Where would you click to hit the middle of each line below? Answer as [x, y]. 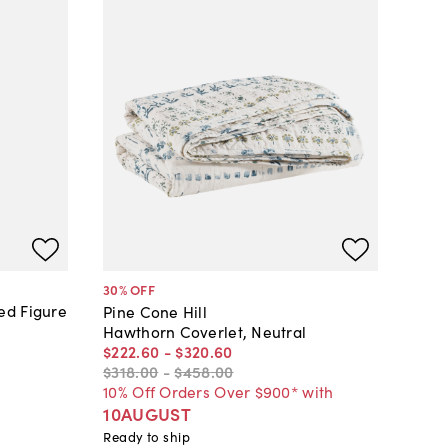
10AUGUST [147, 414]
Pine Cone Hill [155, 311]
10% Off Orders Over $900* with [218, 391]
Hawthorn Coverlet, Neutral [205, 331]
